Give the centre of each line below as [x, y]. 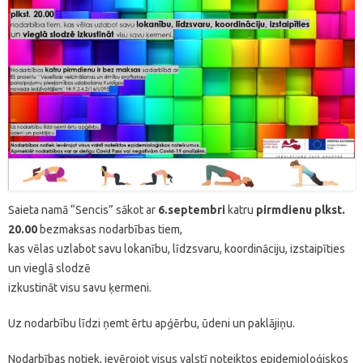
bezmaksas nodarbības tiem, [110, 229]
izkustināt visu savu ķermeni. [80, 287]
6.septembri [192, 209]
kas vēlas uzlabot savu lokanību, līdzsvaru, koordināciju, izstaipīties [177, 248]
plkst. [330, 209]
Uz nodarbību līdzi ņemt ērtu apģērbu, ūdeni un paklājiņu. [152, 323]
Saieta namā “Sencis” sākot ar [83, 209]
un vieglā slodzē [49, 268]
